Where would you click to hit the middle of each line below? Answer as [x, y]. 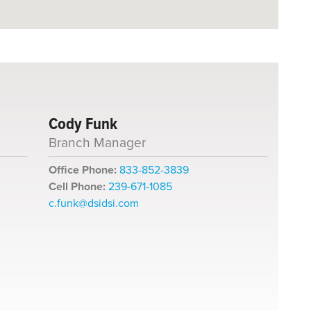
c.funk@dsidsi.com [94, 203]
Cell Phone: [77, 187]
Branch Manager [98, 143]
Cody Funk [83, 124]
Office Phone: [83, 170]
